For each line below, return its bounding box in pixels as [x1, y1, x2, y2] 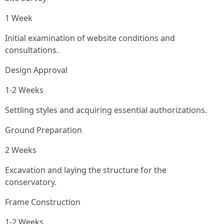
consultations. [5, 44, 58, 55]
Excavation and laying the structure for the [5, 164, 166, 175]
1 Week [5, 12, 32, 23]
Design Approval [5, 64, 67, 75]
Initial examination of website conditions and [5, 32, 175, 43]
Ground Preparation [5, 124, 82, 135]
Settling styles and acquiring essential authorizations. [5, 104, 207, 115]
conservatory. [5, 176, 56, 187]
